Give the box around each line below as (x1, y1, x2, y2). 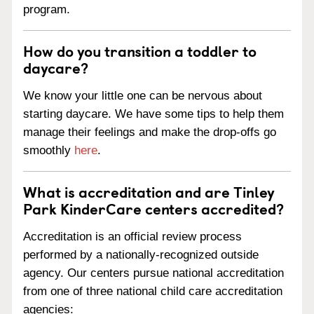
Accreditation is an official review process (23, 229, 242, 243)
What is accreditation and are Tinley (23, 180, 275, 203)
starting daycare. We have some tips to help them (23, 107, 284, 121)
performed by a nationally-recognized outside (23, 247, 259, 261)
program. (23, 3, 70, 17)
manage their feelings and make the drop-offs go (23, 125, 276, 139)
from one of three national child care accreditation (23, 284, 282, 298)
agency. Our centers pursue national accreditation (23, 266, 284, 280)
